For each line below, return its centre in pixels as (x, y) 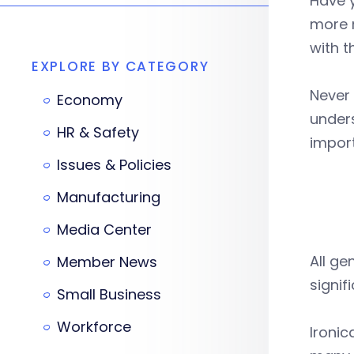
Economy (90, 100)
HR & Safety (98, 132)
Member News (107, 262)
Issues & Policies (114, 165)
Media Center (104, 230)
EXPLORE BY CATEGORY (121, 66)
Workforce (94, 327)
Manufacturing (109, 197)
